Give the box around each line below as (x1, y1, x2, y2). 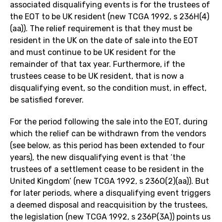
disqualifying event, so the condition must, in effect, (10, 83, 207, 93)
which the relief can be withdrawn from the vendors (10, 129, 206, 139)
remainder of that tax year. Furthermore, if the (10, 59, 185, 69)
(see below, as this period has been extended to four (10, 141, 205, 151)
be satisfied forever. (10, 95, 84, 105)
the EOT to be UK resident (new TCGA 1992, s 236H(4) (10, 12, 209, 22)
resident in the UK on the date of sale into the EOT (10, 36, 198, 46)
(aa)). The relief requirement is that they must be (10, 24, 192, 34)
